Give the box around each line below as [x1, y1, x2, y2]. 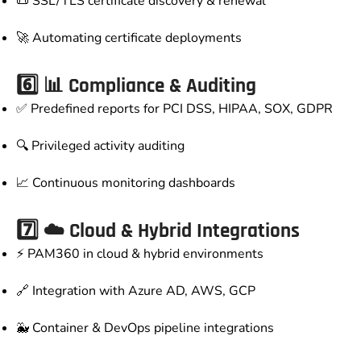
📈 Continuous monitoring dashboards [16, 174, 235, 193]
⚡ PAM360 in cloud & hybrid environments [16, 245, 263, 263]
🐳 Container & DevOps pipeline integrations [16, 319, 274, 338]
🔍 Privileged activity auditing [16, 137, 185, 156]
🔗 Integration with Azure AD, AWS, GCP [16, 282, 255, 301]
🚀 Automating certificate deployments [16, 29, 242, 48]
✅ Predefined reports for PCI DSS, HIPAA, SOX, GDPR [16, 100, 333, 118]
